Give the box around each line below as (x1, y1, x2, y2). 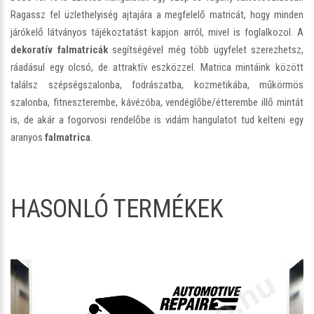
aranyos (11, 130, 45, 144)
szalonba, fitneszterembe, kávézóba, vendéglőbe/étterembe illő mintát (11, 95, 303, 109)
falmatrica (45, 130, 90, 144)
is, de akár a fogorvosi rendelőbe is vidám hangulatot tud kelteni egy (11, 113, 303, 126)
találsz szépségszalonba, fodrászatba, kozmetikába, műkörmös (11, 78, 303, 91)
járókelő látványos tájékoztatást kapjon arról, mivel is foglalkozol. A (11, 25, 303, 39)
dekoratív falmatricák (11, 43, 108, 56)
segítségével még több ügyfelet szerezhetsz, (107, 43, 303, 56)
